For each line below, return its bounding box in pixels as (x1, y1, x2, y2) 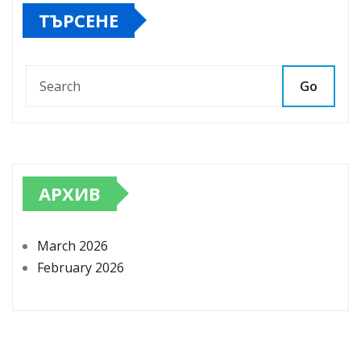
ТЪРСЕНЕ (39, 7, 118, 32)
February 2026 (37, 258, 124, 276)
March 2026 (37, 236, 108, 255)
